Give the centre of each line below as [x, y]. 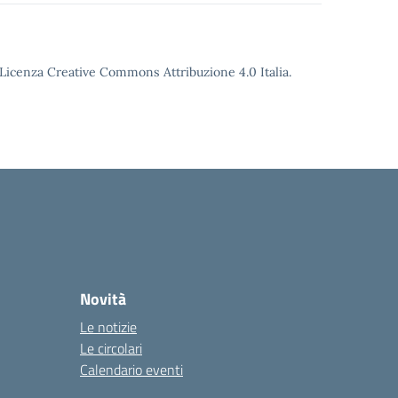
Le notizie [108, 327]
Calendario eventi [131, 370]
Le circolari [111, 348]
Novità [103, 299]
